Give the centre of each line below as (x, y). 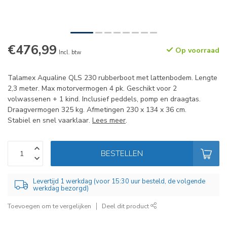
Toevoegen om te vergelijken (49, 206)
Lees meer (109, 120)
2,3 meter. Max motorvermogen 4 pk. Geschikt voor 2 (92, 88)
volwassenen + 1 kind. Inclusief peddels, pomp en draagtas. (104, 99)
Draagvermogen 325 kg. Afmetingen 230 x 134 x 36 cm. (97, 110)
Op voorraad (196, 50)
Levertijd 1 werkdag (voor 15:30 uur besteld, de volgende (119, 181)
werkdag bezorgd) (61, 188)
